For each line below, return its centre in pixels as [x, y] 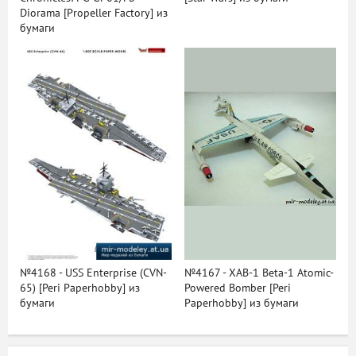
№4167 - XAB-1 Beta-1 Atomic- [259, 273]
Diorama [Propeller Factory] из [94, 13]
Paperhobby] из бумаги [241, 304]
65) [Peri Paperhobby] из [80, 288]
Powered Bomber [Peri [237, 288]
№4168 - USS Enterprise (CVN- [93, 273]
